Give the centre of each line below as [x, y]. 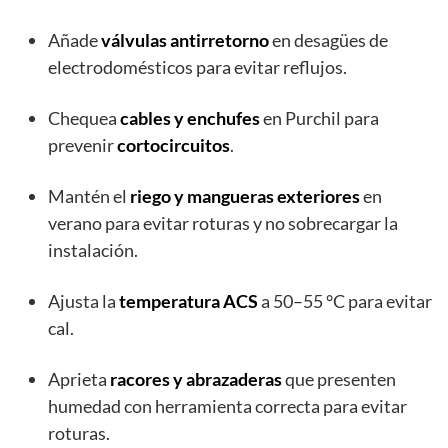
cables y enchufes [190, 118]
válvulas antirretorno [185, 40]
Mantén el [89, 196]
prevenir [82, 145]
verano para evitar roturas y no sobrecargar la [223, 223]
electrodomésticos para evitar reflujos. [197, 67]
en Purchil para [319, 118]
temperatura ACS [188, 301]
